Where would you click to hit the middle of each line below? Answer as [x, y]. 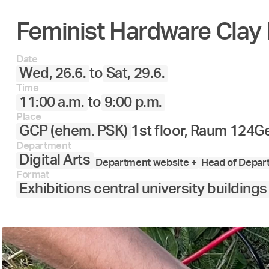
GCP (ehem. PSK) [74, 131]
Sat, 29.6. [135, 74]
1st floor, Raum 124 [193, 131]
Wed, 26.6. [53, 74]
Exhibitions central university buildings [143, 189]
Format [32, 174]
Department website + [146, 162]
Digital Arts [55, 160]
